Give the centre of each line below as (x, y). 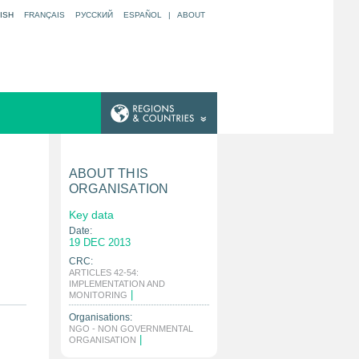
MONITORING (98, 295)
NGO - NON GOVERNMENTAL (131, 329)
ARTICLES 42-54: (104, 272)
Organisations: (101, 317)
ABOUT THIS (109, 173)
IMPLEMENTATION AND (117, 284)
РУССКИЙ (94, 15)
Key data (91, 215)
